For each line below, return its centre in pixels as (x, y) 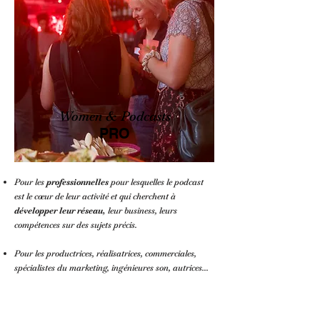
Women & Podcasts (114, 116)
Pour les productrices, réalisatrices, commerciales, (105, 253)
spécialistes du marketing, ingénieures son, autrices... (111, 267)
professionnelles (77, 182)
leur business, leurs (141, 210)
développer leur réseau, (60, 210)
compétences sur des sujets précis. (77, 225)
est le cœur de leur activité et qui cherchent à (95, 196)
